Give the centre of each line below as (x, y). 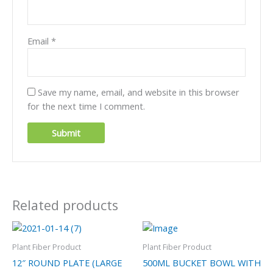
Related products (65, 205)
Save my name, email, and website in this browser (139, 92)
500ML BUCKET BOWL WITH (202, 262)
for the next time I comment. (87, 106)
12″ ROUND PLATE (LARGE (67, 262)
